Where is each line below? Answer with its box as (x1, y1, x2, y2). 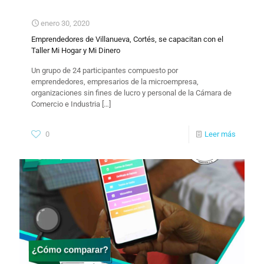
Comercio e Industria (31, 99, 100, 108)
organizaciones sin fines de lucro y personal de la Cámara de (31, 88, 232, 97)
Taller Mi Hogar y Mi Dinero (31, 45, 120, 55)
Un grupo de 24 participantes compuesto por (31, 65, 178, 75)
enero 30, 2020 (41, 18, 90, 28)
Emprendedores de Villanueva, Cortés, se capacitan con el (31, 34, 223, 44)
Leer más (204, 129, 236, 138)
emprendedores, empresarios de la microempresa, (31, 77, 199, 86)
